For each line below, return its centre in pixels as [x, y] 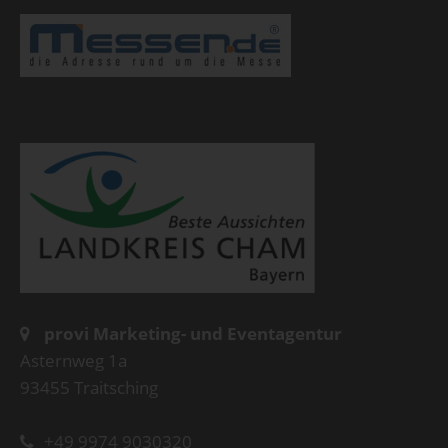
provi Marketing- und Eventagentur [193, 333]
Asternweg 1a [73, 360]
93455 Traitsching [89, 387]
